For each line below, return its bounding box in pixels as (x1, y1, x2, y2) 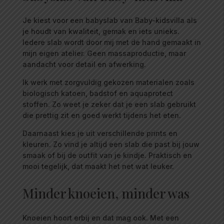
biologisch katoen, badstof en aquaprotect (22, 89, 173, 98)
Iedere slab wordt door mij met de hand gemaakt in (22, 38, 201, 47)
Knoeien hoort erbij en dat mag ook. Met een (22, 213, 179, 222)
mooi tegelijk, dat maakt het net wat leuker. (22, 162, 174, 171)
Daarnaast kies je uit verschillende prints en (22, 129, 177, 138)
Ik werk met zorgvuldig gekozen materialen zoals (22, 78, 194, 87)
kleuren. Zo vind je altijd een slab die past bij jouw (22, 140, 199, 149)
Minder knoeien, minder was (22, 184, 189, 202)
